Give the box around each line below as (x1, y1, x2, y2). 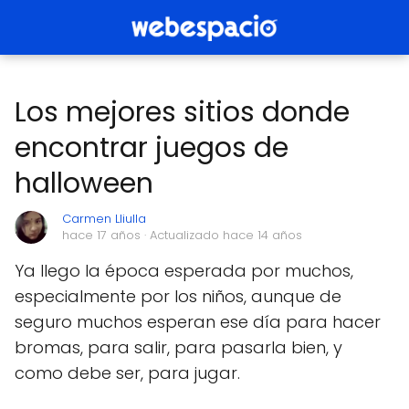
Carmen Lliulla (62, 210, 146, 227)
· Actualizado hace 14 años (141, 226, 302, 244)
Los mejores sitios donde (15, 93, 350, 131)
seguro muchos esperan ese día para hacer (15, 310, 381, 333)
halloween (15, 164, 153, 203)
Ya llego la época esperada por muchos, (15, 259, 353, 282)
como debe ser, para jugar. (15, 362, 240, 384)
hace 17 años (62, 226, 141, 244)
